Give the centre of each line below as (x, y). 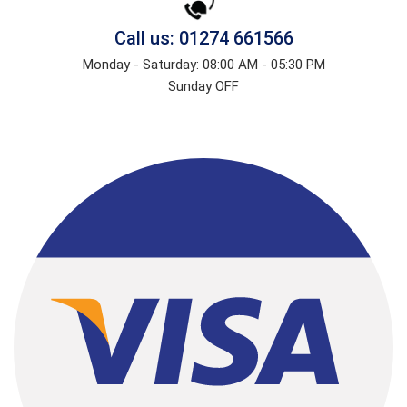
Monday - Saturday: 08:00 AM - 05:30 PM (203, 65)
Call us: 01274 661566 (203, 39)
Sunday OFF (203, 87)
